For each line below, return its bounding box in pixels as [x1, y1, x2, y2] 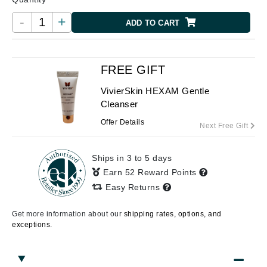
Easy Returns [103, 182, 163, 192]
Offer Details [100, 118, 145, 126]
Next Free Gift [200, 122, 250, 130]
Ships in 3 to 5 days [92, 153, 172, 163]
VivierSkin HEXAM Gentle [100, 86, 210, 96]
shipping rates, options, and [123, 210, 222, 218]
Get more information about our [12, 210, 124, 218]
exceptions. [12, 221, 52, 229]
